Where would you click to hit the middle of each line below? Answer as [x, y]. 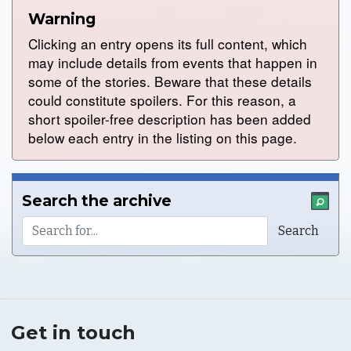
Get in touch [74, 333]
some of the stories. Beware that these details [170, 81]
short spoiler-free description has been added [170, 119]
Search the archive [97, 200]
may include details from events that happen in [173, 63]
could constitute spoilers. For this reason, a [162, 100]
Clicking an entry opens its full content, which [168, 44]
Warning [62, 19]
